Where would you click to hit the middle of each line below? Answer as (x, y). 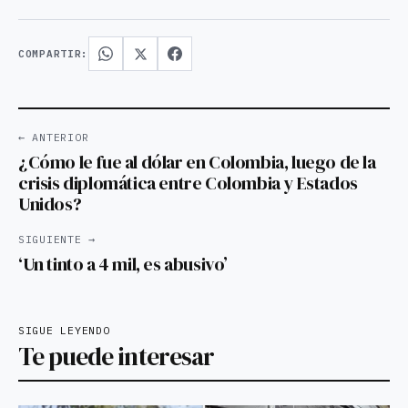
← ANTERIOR (54, 138)
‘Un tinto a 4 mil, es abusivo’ (123, 265)
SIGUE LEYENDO (64, 331)
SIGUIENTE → (57, 240)
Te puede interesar (116, 357)
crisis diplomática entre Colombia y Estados (188, 184)
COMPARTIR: (54, 53)
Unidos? (50, 204)
